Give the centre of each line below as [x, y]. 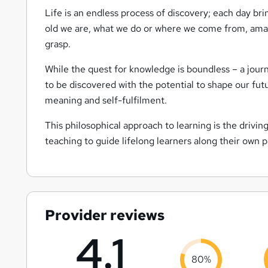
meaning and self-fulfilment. [108, 100]
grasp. [58, 44]
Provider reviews [105, 215]
